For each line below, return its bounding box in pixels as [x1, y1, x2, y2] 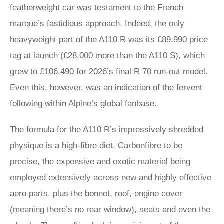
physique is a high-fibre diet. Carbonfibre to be [10, 141, 182, 150]
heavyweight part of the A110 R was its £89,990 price [10, 35, 208, 44]
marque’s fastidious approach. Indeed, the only [10, 19, 184, 28]
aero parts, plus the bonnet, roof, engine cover [10, 189, 182, 198]
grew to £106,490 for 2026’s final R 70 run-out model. [10, 67, 208, 76]
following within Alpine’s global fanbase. [10, 99, 157, 108]
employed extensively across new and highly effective [10, 173, 211, 182]
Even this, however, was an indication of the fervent [10, 83, 202, 92]
